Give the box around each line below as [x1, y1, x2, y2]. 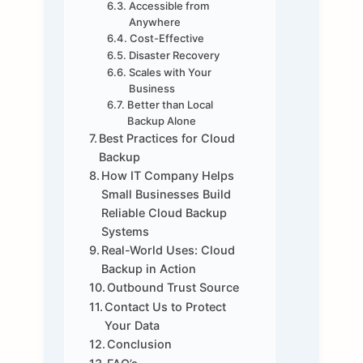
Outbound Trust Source [107, 280, 243, 295]
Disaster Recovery [128, 49, 220, 62]
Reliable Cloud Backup [101, 206, 228, 220]
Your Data [105, 318, 164, 333]
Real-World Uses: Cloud [101, 243, 236, 258]
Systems [101, 224, 153, 239]
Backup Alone [126, 114, 196, 128]
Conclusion [107, 337, 176, 352]
